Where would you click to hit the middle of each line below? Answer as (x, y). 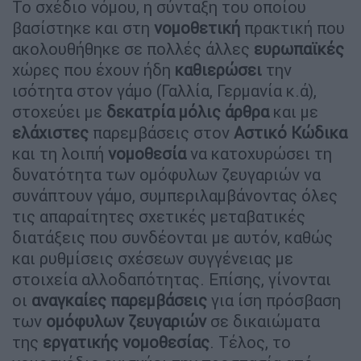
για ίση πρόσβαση (274, 300)
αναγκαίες (69, 300)
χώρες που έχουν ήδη (93, 69)
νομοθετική (197, 27)
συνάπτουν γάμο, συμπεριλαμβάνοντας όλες (175, 195)
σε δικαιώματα (263, 321)
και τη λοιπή (60, 153)
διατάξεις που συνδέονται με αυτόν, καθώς (172, 237)
